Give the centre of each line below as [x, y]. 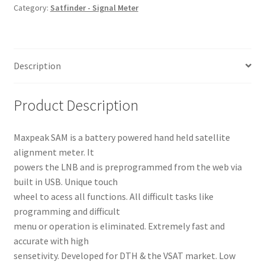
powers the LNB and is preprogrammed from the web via [127, 167]
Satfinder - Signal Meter [94, 7]
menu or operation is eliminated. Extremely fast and [119, 226]
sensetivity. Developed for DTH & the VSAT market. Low [124, 256]
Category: [32, 7]
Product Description [76, 106]
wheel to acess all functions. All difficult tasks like [113, 197]
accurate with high [51, 241]
